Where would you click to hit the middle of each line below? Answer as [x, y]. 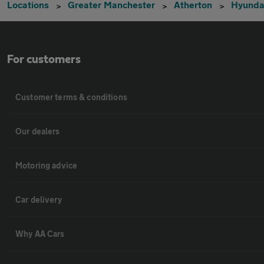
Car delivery [39, 199]
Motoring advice [47, 165]
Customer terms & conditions [71, 97]
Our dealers [38, 131]
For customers [44, 60]
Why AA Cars [40, 234]
